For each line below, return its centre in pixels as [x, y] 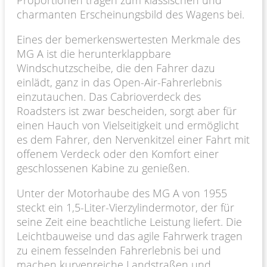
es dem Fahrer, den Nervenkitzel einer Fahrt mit [133, 139]
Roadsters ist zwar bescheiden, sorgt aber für [127, 111]
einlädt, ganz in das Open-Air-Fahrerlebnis [119, 82]
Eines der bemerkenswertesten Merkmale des [128, 39]
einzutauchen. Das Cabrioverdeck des [109, 96]
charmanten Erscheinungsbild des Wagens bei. [131, 14]
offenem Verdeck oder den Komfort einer [118, 153]
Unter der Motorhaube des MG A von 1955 [122, 193]
